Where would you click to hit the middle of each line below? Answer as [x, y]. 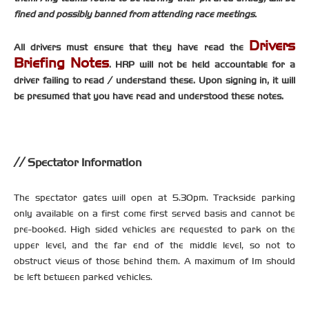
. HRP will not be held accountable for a [202, 64]
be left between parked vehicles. [83, 277]
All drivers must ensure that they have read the [131, 47]
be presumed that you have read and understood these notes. [149, 96]
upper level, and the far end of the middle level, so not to [154, 245]
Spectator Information [84, 162]
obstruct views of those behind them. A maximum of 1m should [154, 261]
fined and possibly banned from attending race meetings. [135, 14]
